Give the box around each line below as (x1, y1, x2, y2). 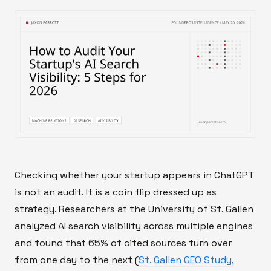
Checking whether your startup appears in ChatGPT (15, 168, 255, 181)
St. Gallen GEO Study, (139, 253, 234, 266)
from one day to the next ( (15, 253, 139, 266)
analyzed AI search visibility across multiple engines (15, 219, 253, 232)
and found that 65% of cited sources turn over (15, 236, 232, 249)
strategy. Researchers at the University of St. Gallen (15, 202, 253, 215)
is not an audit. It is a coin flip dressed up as (15, 185, 217, 198)
